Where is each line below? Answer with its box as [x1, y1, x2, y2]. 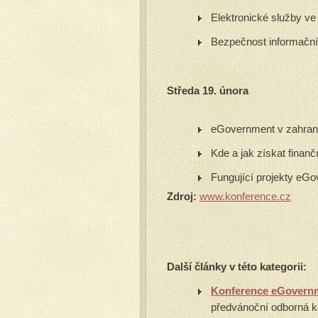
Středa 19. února [167, 84, 251, 97]
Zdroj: [167, 190, 197, 202]
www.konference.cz [199, 190, 291, 202]
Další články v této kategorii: [167, 261, 307, 273]
